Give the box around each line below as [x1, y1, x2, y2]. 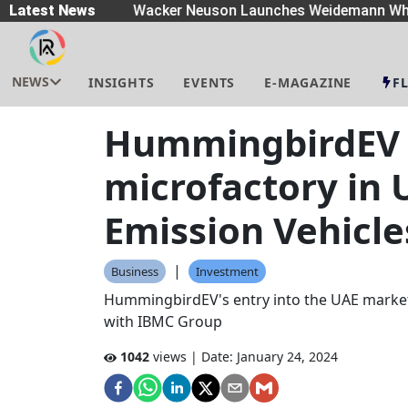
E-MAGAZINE [264, 74, 352, 91]
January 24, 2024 [237, 348, 338, 365]
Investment [196, 263, 259, 280]
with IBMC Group [104, 311, 222, 331]
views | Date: [149, 348, 233, 365]
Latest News [9, 2, 96, 19]
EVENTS [183, 74, 236, 91]
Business [111, 263, 158, 280]
